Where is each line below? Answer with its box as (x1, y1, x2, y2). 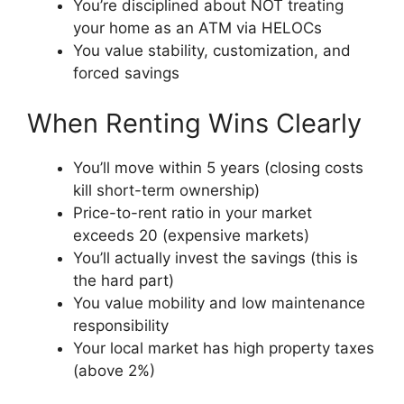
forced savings (73, 64, 179, 83)
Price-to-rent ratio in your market (73, 203, 312, 222)
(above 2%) (73, 361, 155, 380)
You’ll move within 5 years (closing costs (73, 158, 363, 177)
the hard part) (73, 271, 174, 289)
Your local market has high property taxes (73, 338, 374, 357)
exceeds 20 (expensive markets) (73, 225, 309, 244)
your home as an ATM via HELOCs (73, 19, 322, 38)
